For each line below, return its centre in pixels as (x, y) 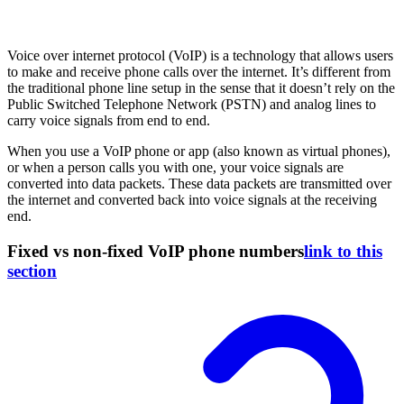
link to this (343, 252)
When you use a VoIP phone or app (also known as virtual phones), (199, 151)
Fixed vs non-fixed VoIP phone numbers (156, 252)
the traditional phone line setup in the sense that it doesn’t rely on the (201, 88)
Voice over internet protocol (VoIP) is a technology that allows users (200, 56)
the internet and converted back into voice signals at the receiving (192, 200)
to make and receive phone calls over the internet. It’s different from (199, 72)
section (32, 271)
